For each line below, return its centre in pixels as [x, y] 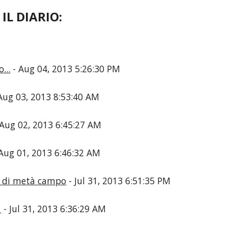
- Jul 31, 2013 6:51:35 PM [119, 181]
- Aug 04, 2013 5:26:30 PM [65, 69]
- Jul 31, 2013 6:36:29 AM [54, 209]
